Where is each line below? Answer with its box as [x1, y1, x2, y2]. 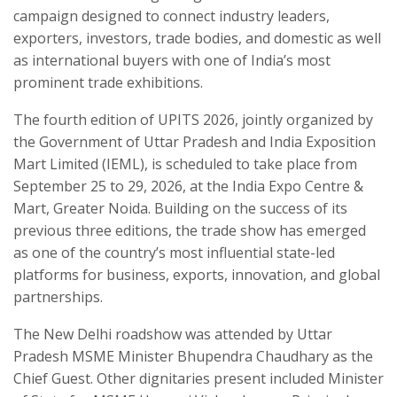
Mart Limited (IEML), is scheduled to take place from [13, 154, 357, 175]
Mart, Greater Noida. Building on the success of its [13, 198, 347, 219]
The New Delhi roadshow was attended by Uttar [13, 324, 332, 345]
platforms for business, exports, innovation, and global [13, 265, 380, 285]
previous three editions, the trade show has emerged [13, 221, 366, 241]
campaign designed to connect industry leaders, [13, 6, 330, 27]
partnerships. [13, 287, 103, 307]
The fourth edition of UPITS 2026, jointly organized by [13, 110, 373, 130]
